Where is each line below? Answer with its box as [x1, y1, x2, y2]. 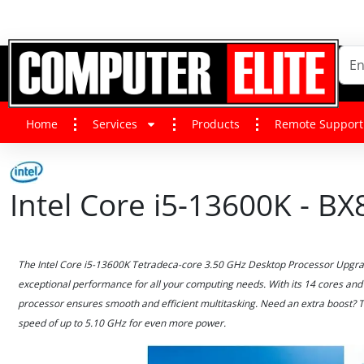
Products [192, 116, 240, 132]
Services [93, 116, 137, 132]
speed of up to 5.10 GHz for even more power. [18, 316, 226, 330]
